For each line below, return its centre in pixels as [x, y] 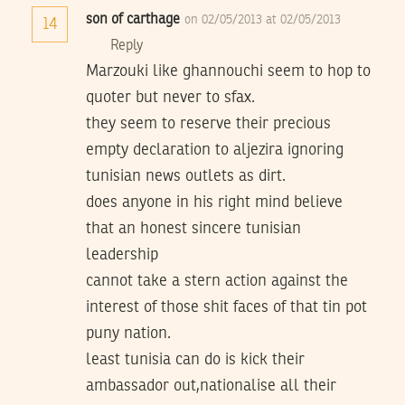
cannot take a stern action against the [217, 282]
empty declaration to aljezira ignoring [215, 151]
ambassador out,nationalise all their [211, 386]
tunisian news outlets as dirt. [186, 177]
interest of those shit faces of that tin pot [226, 308]
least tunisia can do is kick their [195, 360]
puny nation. [128, 334]
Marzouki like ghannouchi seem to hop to [228, 72]
